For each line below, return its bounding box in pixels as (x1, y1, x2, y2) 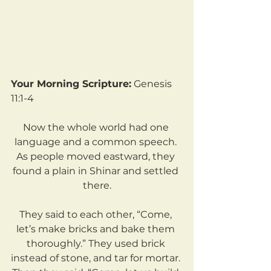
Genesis (131, 78, 174, 90)
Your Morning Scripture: (11, 78, 131, 90)
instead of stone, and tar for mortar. (11, 252, 183, 264)
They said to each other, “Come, (19, 209, 174, 221)
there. (82, 180, 111, 192)
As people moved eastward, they (16, 151, 177, 163)
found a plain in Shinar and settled (13, 165, 181, 177)
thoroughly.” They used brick (26, 238, 168, 250)
